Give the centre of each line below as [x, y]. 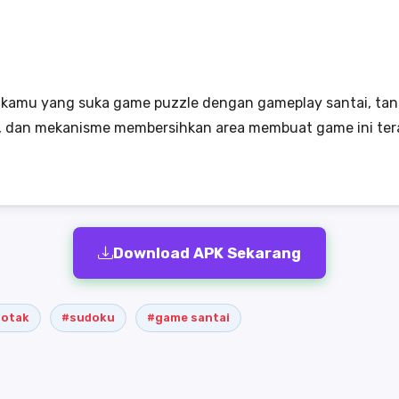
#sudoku [88, 318]
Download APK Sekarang [207, 253]
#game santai [188, 318]
